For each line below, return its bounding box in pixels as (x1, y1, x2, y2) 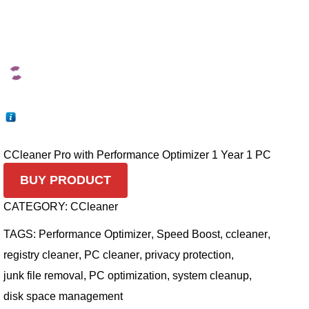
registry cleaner (3, 248, 79, 261)
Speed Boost (157, 227, 220, 240)
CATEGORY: (3, 199, 70, 212)
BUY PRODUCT (20, 172, 111, 187)
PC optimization (89, 268, 167, 281)
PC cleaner (84, 248, 139, 261)
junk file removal (3, 268, 83, 281)
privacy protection (145, 248, 231, 261)
